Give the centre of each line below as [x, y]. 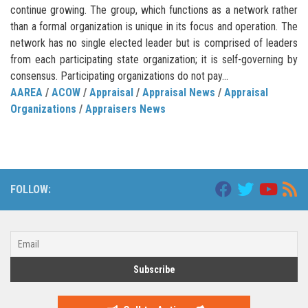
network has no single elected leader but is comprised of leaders [154, 43]
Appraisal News [179, 93]
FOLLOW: [31, 190]
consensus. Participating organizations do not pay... [119, 76]
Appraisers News [125, 109]
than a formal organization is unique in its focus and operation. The [154, 27]
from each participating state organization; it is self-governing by [154, 60]
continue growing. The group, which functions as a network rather [154, 10]
